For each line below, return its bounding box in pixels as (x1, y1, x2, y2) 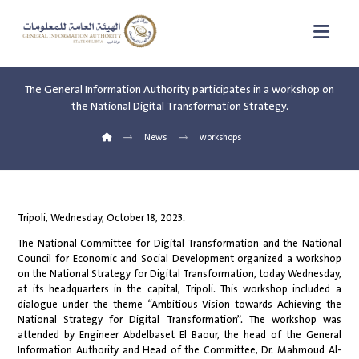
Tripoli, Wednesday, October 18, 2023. (18, 210, 186, 227)
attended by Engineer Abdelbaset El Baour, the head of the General (18, 327, 341, 344)
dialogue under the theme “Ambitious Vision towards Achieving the (18, 296, 341, 313)
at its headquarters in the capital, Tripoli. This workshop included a (18, 281, 341, 298)
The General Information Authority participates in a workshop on (25, 81, 334, 99)
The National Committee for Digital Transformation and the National (18, 236, 341, 252)
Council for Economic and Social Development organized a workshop (18, 251, 341, 268)
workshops (200, 131, 241, 145)
